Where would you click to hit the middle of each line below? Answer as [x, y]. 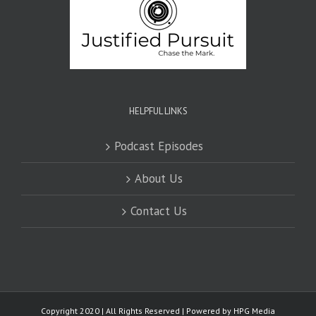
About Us [159, 178]
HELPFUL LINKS [158, 111]
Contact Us [159, 211]
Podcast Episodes [159, 146]
